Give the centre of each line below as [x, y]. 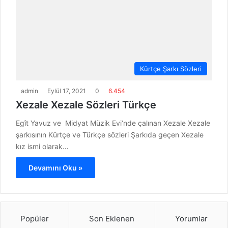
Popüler [35, 219]
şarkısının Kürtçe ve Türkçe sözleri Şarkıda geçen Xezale [110, 135]
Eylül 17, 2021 [67, 91]
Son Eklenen [112, 219]
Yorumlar [191, 219]
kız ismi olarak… [42, 147]
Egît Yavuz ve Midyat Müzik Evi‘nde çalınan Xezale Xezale [113, 123]
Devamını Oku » [55, 168]
